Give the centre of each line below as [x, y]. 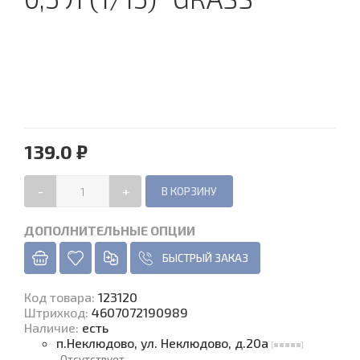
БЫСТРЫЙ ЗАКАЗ [205, 258]
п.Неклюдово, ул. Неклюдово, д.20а [164, 343]
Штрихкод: [58, 312]
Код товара [58, 297]
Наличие [50, 327]
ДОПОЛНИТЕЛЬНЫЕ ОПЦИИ [110, 230]
